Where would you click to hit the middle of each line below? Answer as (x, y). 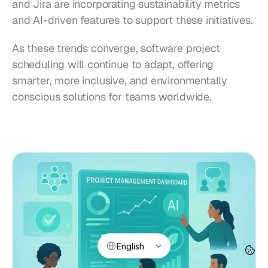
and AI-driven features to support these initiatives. (133, 20)
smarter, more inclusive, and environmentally (120, 81)
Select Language (127, 237)
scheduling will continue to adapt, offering (113, 65)
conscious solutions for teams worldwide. (112, 97)
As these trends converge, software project (116, 48)
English (130, 246)
